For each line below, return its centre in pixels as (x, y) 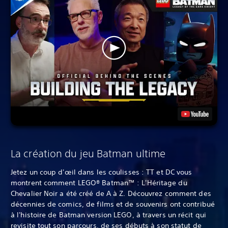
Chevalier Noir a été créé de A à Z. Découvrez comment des (111, 193)
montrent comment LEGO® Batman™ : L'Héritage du (99, 182)
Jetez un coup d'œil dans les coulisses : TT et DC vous (102, 172)
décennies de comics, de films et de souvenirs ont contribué (113, 204)
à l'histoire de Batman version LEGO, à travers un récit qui (108, 215)
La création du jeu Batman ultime (88, 153)
